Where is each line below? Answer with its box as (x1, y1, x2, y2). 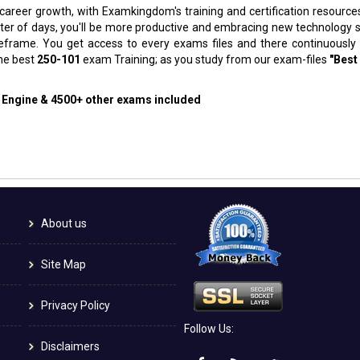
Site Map (40, 257, 86, 271)
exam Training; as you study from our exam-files (80, 52, 329, 66)
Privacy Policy (40, 298, 110, 312)
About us (40, 216, 87, 230)
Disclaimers (40, 339, 100, 353)
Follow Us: (183, 321, 234, 335)
